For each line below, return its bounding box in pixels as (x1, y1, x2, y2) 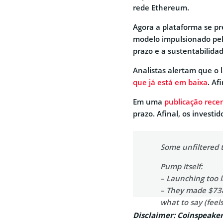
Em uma (133, 97, 164, 107)
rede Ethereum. (133, 2, 189, 13)
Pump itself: (160, 161, 203, 172)
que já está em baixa (133, 77, 208, 88)
